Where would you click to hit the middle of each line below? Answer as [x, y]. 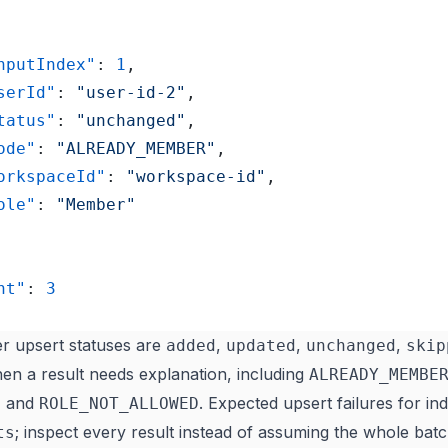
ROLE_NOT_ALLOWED [119, 403]
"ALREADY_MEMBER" [136, 148]
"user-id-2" [131, 92]
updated [261, 345]
